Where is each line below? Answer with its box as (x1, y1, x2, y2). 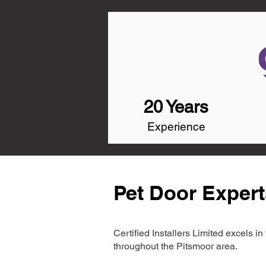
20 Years (144, 97, 208, 117)
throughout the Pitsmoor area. (113, 240, 237, 252)
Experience (147, 120, 205, 133)
